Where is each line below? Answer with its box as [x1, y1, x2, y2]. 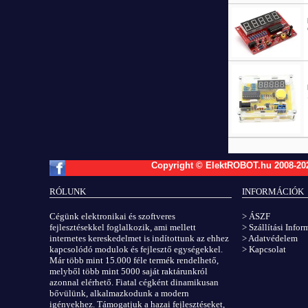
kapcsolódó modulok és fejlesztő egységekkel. [49, 243, 223, 254]
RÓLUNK [49, 186, 86, 197]
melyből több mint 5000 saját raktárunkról [49, 265, 208, 276]
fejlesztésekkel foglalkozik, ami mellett [49, 221, 196, 232]
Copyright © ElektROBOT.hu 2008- [151, 160, 296, 171]
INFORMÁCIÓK [242, 186, 304, 197]
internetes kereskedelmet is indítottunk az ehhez [49, 232, 229, 243]
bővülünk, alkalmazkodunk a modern [49, 287, 189, 298]
